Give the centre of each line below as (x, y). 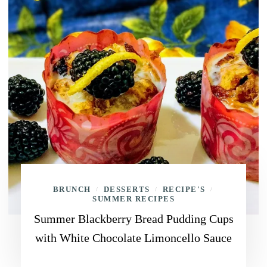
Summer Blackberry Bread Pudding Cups (133, 219)
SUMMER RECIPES (133, 199)
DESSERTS (127, 189)
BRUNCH (72, 189)
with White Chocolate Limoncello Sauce (133, 238)
